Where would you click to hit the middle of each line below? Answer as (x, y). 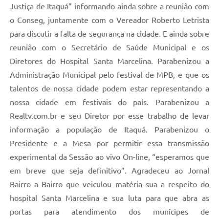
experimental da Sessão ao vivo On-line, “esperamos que (109, 157)
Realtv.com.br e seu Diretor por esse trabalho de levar (109, 116)
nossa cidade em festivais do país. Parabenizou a (109, 102)
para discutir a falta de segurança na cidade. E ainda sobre (109, 33)
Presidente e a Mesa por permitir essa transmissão (109, 143)
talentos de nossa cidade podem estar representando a (109, 88)
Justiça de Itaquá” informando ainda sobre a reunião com (109, 6)
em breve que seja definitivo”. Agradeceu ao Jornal (109, 170)
